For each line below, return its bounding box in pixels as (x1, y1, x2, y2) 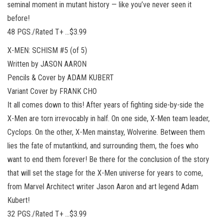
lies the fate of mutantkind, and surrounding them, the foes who (7, 141, 199, 150)
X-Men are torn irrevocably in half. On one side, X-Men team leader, (7, 113, 210, 123)
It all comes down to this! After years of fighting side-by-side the (7, 100, 204, 109)
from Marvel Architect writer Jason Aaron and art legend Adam (7, 182, 199, 191)
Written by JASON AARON (7, 59, 87, 69)
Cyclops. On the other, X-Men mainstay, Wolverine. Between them (7, 127, 205, 137)
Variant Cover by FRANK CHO (7, 86, 97, 96)
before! (7, 13, 30, 23)
